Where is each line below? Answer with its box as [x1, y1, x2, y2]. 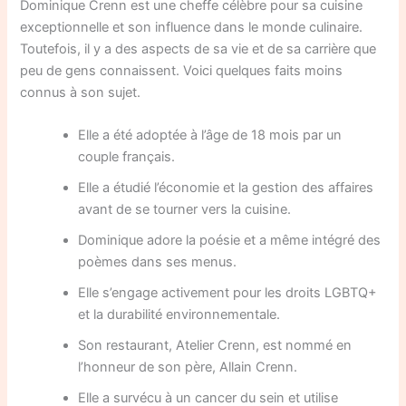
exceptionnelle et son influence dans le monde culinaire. [20, 18, 363, 35]
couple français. [78, 148, 176, 165]
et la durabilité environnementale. [78, 305, 281, 323]
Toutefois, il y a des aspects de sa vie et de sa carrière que [20, 40, 377, 57]
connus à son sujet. [20, 83, 141, 101]
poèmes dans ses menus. [78, 253, 237, 270]
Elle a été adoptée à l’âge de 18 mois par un [78, 126, 343, 143]
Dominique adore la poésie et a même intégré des [78, 231, 382, 248]
